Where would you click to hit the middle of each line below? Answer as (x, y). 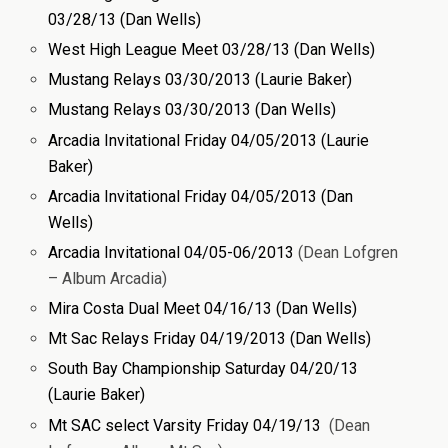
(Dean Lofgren (348, 252)
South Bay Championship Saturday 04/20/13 (203, 369)
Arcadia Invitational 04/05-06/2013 (173, 252)
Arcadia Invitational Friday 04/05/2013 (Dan (201, 196)
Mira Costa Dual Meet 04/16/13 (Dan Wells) (203, 309)
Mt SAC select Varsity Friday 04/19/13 (187, 425)
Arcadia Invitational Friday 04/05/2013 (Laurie (209, 140)
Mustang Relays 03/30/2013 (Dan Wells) (192, 110)
